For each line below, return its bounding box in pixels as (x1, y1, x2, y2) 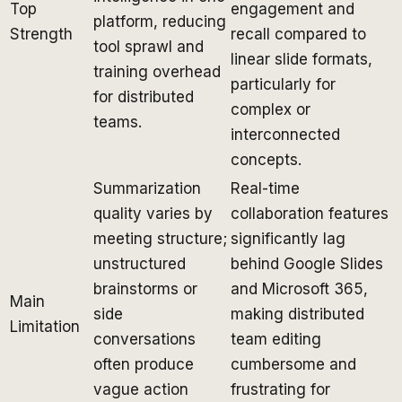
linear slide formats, (231, 49, 372, 68)
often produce (93, 354, 194, 373)
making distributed (231, 304, 364, 323)
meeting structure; (93, 229, 227, 248)
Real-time (231, 179, 300, 197)
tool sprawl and (93, 37, 204, 56)
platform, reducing (93, 12, 226, 31)
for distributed (93, 87, 194, 106)
